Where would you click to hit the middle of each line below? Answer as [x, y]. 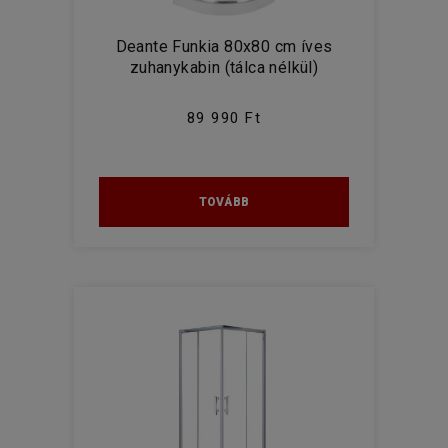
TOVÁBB [224, 202]
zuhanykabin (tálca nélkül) [224, 67]
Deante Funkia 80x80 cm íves [224, 46]
